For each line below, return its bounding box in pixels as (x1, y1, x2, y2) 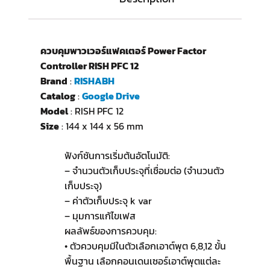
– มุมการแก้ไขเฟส (64, 209, 136, 224)
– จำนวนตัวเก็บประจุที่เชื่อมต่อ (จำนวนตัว (64, 163, 224, 178)
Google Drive (81, 89, 140, 104)
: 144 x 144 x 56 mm (58, 119, 143, 134)
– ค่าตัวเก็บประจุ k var (64, 193, 152, 209)
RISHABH (74, 74, 115, 89)
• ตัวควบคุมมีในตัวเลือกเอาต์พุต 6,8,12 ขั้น (64, 239, 226, 254)
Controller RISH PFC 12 (40, 58, 139, 74)
